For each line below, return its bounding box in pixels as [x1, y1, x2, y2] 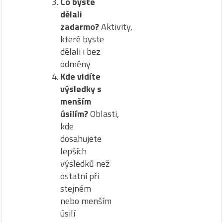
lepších [60, 144, 87, 158]
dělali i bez [60, 45, 101, 59]
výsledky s [60, 82, 102, 96]
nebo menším [60, 194, 111, 208]
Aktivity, [101, 20, 132, 34]
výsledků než [60, 157, 110, 171]
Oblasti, [90, 107, 119, 121]
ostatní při [60, 169, 99, 183]
